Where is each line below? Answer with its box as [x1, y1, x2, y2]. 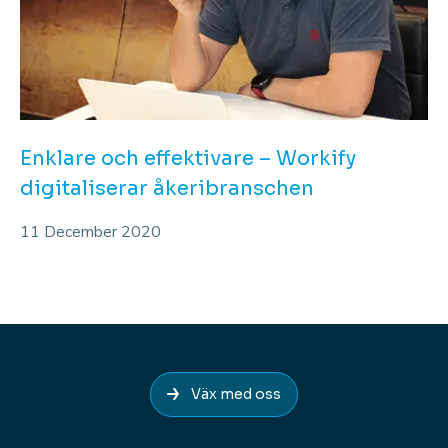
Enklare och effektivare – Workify [20, 145, 356, 171]
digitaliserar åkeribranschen [20, 175, 314, 201]
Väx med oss [191, 384, 281, 403]
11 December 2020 [20, 220, 161, 243]
